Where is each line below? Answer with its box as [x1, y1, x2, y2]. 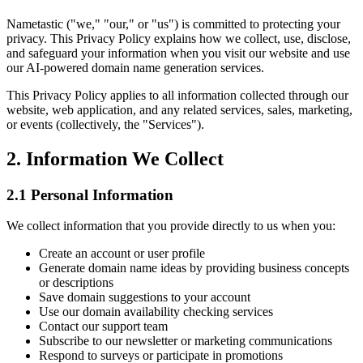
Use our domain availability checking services [39, 305, 273, 319]
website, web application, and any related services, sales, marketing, [6, 102, 352, 117]
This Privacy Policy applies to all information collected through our [6, 88, 348, 102]
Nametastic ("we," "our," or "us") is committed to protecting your [6, 16, 340, 31]
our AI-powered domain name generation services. [6, 60, 264, 75]
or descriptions [39, 275, 113, 290]
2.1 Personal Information [6, 186, 173, 203]
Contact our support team [39, 319, 168, 334]
